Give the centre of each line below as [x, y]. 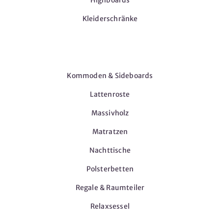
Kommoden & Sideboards [110, 76]
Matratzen [110, 132]
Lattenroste [110, 95]
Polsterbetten [110, 169]
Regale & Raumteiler [110, 188]
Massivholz [110, 113]
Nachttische [110, 151]
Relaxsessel [110, 206]
